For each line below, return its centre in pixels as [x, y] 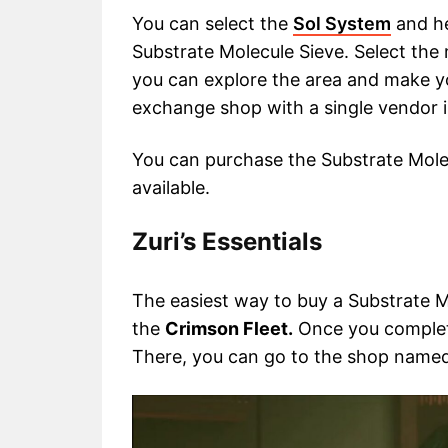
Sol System [342, 24]
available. [171, 188]
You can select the [212, 24]
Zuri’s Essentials [227, 242]
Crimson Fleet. [229, 329]
